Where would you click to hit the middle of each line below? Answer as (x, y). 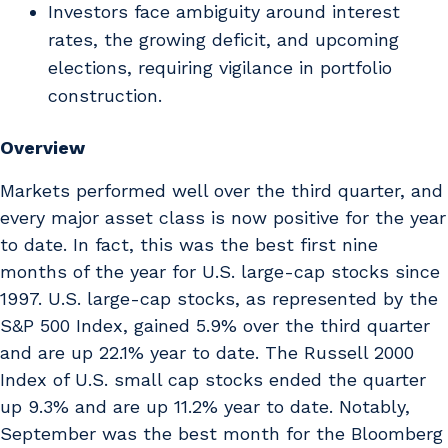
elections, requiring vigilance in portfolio (220, 67)
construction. (105, 95)
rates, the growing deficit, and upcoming (223, 39)
